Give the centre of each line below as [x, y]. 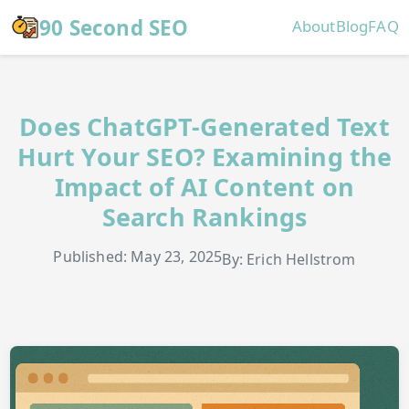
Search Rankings [204, 217]
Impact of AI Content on [204, 187]
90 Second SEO [114, 27]
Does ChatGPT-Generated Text [204, 127]
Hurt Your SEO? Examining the [204, 157]
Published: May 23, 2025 [138, 257]
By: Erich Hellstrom [289, 259]
